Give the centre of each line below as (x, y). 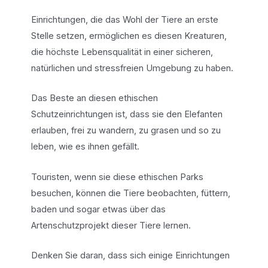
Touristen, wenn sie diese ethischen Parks (117, 177)
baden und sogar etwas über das (98, 209)
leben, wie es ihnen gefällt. (85, 147)
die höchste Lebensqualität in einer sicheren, (122, 52)
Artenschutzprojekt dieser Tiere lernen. (111, 225)
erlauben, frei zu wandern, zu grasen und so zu (126, 131)
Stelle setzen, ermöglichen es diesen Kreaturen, (129, 36)
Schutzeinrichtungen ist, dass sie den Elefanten (127, 115)
